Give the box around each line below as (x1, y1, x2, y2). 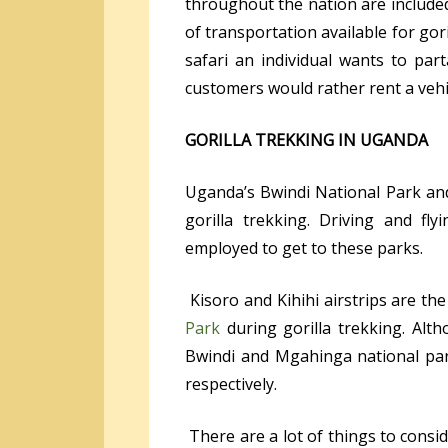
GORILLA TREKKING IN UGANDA (185, 128, 428, 151)
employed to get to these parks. (185, 236, 423, 259)
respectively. (185, 372, 277, 395)
